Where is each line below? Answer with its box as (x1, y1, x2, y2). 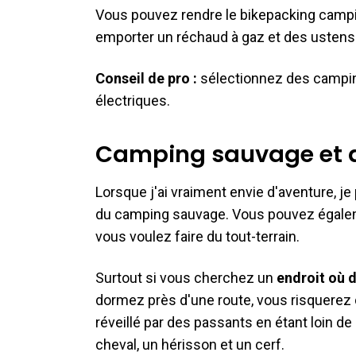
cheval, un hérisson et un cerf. (95, 335, 288, 353)
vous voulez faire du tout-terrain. (95, 227, 303, 245)
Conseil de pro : (95, 69, 197, 87)
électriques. (95, 91, 173, 109)
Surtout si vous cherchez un (95, 269, 277, 286)
